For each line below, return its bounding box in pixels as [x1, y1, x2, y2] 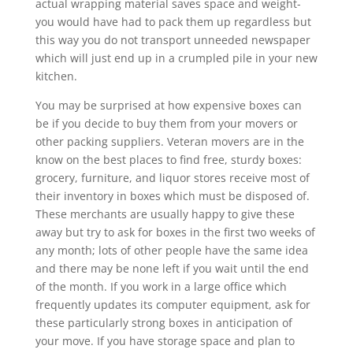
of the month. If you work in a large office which [35, 278, 287, 294]
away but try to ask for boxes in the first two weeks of [35, 224, 315, 240]
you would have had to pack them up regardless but [35, 13, 311, 29]
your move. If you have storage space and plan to [35, 333, 295, 348]
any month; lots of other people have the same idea [35, 242, 308, 258]
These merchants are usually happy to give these [35, 206, 295, 221]
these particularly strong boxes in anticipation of [35, 314, 292, 330]
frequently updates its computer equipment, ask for [35, 296, 310, 312]
